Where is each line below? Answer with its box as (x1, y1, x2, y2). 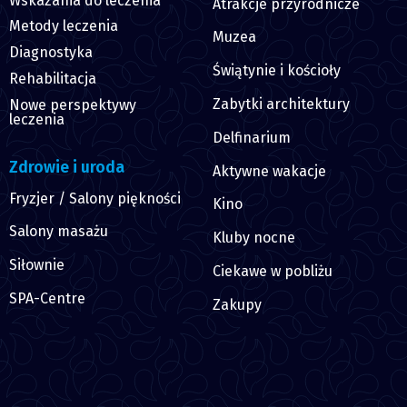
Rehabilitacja (9, 70, 96, 88)
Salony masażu (9, 223, 108, 241)
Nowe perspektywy (9, 95, 136, 114)
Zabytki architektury (213, 95, 350, 114)
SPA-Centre (9, 290, 85, 308)
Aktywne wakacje (213, 162, 326, 180)
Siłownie (9, 256, 65, 274)
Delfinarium (213, 128, 291, 146)
